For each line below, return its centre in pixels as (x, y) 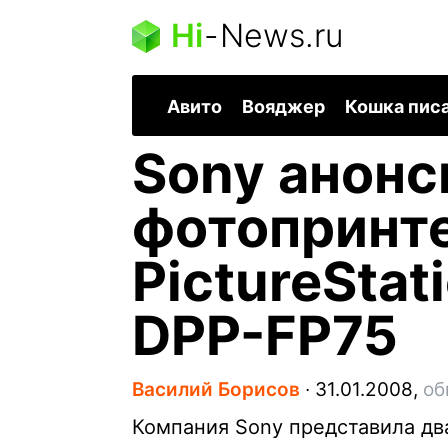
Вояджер (283, 107)
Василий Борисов (216, 390)
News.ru (281, 35)
